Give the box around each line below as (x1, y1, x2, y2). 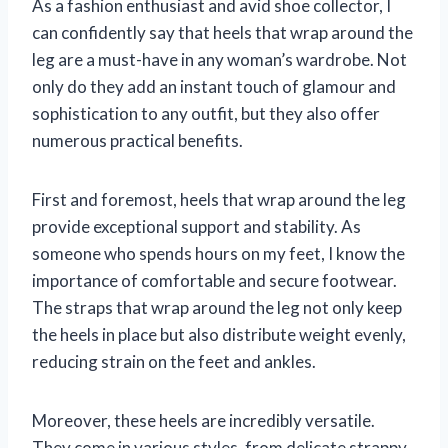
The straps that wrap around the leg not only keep (32, 296, 402, 318)
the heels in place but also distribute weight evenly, (32, 323, 406, 345)
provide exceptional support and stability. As (32, 215, 361, 237)
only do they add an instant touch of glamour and (32, 75, 396, 97)
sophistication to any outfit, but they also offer (32, 102, 380, 124)
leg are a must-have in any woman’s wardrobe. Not (32, 48, 407, 70)
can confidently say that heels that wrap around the (32, 21, 413, 43)
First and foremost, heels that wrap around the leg (32, 188, 406, 210)
